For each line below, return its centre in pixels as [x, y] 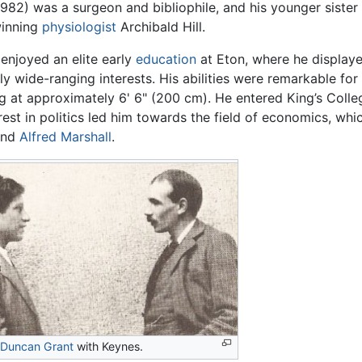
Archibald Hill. [160, 27]
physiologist [79, 27]
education [166, 59]
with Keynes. [108, 347]
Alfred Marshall [65, 137]
